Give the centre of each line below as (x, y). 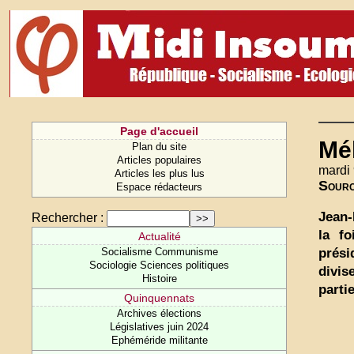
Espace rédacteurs (160, 187)
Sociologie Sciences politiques (160, 265)
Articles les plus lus (159, 173)
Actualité (159, 236)
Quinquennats (160, 298)
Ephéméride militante (159, 340)
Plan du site (160, 147)
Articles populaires (160, 160)
